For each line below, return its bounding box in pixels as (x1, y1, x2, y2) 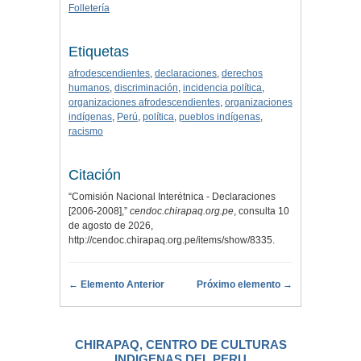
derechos (222, 68, 263, 80)
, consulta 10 (234, 205, 289, 218)
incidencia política (183, 82, 262, 94)
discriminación (114, 82, 178, 94)
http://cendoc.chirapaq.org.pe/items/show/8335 (68, 234, 272, 247)
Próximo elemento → (197, 279, 293, 291)
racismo (68, 126, 103, 138)
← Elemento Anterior (68, 279, 164, 291)
